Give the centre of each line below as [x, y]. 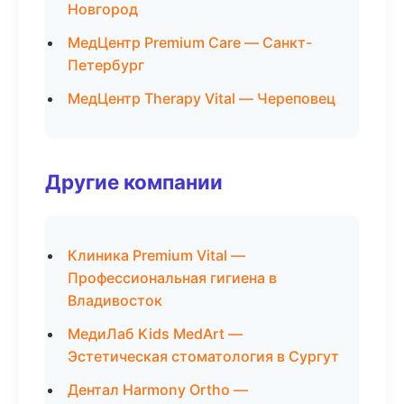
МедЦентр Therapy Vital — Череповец [202, 98]
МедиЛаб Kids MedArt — [155, 334]
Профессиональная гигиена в [172, 278]
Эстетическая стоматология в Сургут [203, 356]
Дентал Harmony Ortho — [158, 390]
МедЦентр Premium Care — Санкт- [190, 42]
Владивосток [115, 300]
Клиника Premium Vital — [156, 255]
